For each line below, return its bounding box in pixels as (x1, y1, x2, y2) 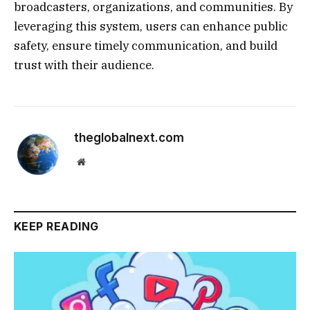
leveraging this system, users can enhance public (14, 19, 288, 35)
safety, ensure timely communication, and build (14, 38, 277, 54)
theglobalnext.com (74, 131, 184, 145)
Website (84, 156, 116, 167)
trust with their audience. (14, 57, 154, 73)
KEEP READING (14, 219, 99, 234)
